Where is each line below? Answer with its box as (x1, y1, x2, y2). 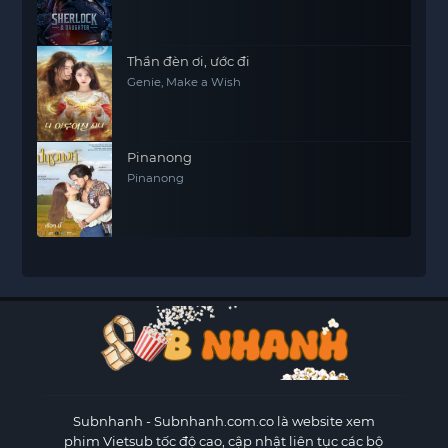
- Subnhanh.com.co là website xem (142, 413, 375, 430)
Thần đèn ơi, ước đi (127, 53, 251, 69)
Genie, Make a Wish (127, 75, 242, 89)
